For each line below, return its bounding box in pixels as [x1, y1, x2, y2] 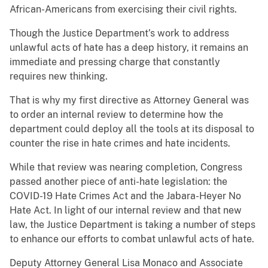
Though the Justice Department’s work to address [10, 28, 229, 39]
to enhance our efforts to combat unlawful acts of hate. [10, 233, 254, 245]
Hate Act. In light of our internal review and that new [10, 205, 242, 217]
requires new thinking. [10, 71, 108, 83]
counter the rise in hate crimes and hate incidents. [10, 138, 230, 150]
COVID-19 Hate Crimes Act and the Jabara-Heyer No [10, 190, 241, 202]
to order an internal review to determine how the [10, 109, 223, 121]
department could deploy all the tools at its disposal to [10, 123, 254, 135]
